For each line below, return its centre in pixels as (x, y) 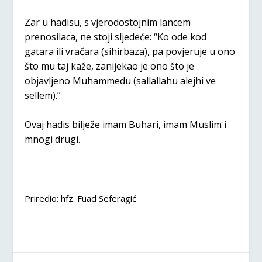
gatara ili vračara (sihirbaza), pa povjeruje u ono (130, 51)
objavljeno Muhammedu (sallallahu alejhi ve (120, 80)
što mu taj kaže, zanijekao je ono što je (110, 66)
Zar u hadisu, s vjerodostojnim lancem (108, 22)
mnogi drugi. (53, 139)
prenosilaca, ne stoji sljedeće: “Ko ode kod (116, 37)
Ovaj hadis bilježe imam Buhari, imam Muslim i (126, 125)
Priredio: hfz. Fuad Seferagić (81, 198)
